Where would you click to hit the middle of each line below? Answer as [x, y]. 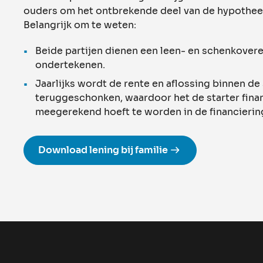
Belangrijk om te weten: [80, 25]
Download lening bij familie [103, 150]
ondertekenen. [70, 65]
